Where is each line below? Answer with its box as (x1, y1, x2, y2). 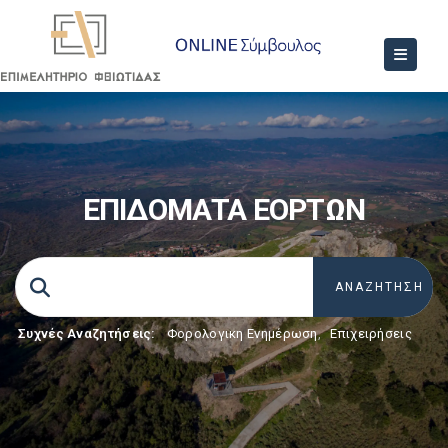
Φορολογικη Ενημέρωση (166, 326, 318, 341)
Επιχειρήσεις (330, 326, 412, 341)
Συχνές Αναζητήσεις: (18, 326, 156, 341)
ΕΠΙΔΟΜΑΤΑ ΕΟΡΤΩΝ (82, 192, 366, 227)
